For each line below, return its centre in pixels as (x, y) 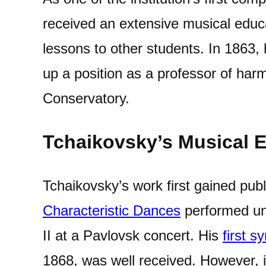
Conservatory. (86, 98)
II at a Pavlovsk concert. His (133, 235)
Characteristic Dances (112, 210)
